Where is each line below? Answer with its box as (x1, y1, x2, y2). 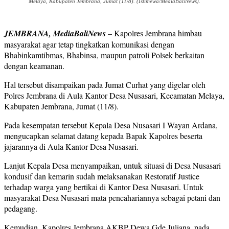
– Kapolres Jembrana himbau (106, 28, 202, 39)
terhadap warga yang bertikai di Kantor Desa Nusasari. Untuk (4, 181, 203, 193)
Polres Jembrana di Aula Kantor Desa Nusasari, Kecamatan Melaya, (4, 90, 224, 101)
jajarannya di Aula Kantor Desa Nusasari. (4, 141, 139, 152)
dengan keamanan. (4, 60, 64, 72)
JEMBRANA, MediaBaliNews (4, 28, 106, 39)
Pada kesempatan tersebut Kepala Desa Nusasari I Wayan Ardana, (4, 120, 218, 131)
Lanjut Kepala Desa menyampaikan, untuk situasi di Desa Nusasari (4, 160, 221, 171)
